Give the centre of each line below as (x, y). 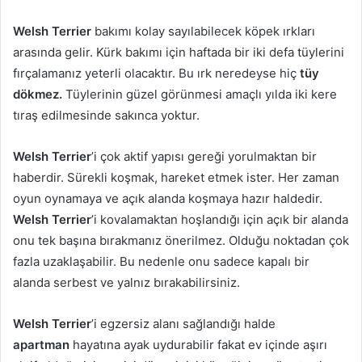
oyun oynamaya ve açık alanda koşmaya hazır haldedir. (168, 199)
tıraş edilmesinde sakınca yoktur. (106, 116)
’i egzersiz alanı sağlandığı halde (183, 324)
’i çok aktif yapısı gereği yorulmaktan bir (204, 157)
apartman (41, 345)
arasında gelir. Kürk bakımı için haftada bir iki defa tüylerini (179, 53)
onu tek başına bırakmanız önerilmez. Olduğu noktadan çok (181, 241)
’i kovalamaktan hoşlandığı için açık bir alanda (220, 220)
